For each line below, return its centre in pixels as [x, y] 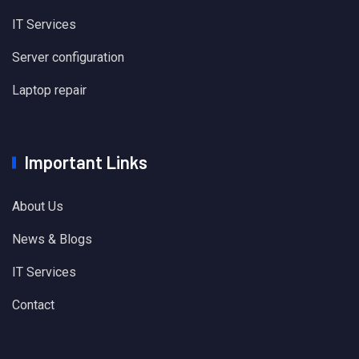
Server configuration [68, 58]
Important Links [86, 162]
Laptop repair [49, 91]
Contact [33, 305]
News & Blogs [52, 240]
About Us [38, 207]
